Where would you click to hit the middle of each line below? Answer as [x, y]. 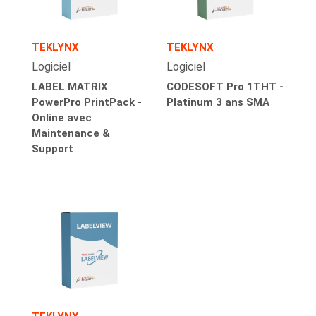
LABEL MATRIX [69, 86]
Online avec [61, 117]
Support [52, 148]
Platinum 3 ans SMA [218, 102]
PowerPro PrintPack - [86, 102]
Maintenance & [71, 133]
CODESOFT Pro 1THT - [225, 86]
